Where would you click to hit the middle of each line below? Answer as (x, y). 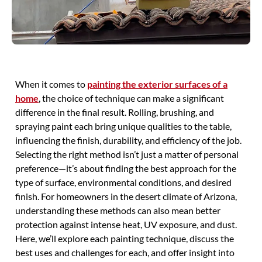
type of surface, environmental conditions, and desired (123, 182)
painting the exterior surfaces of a (157, 84)
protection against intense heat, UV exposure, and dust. (126, 225)
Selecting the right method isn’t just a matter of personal (127, 154)
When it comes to (51, 84)
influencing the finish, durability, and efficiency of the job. (128, 140)
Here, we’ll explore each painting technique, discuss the (125, 239)
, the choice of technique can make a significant (131, 98)
